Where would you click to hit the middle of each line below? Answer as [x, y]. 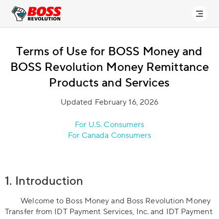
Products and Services [109, 83]
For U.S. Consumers [109, 125]
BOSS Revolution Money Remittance [109, 67]
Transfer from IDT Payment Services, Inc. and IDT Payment [109, 212]
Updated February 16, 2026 [109, 102]
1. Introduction [44, 181]
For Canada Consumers [109, 135]
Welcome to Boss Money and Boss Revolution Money [108, 201]
